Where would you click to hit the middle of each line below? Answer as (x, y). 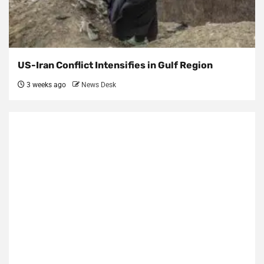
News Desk (99, 85)
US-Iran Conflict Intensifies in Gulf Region (115, 65)
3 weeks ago (45, 85)
